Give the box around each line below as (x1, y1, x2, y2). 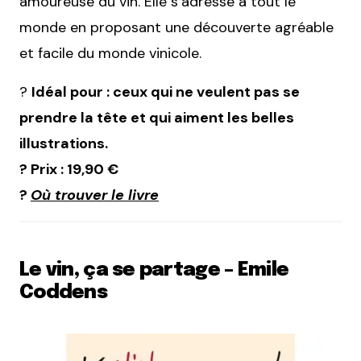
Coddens (19, 282, 107, 303)
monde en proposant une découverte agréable (19, 17, 334, 37)
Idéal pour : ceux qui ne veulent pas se (31, 81, 300, 102)
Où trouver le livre (31, 185, 159, 205)
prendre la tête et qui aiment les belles (19, 107, 294, 127)
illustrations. (19, 133, 108, 153)
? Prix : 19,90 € (19, 159, 118, 179)
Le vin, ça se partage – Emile (19, 259, 289, 280)
